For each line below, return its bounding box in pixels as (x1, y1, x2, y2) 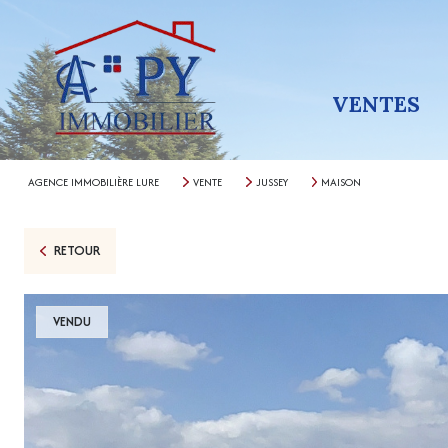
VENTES (332, 91, 420, 118)
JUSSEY (255, 174, 288, 190)
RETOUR (53, 241, 100, 260)
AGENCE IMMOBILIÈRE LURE (28, 174, 159, 190)
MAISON (321, 174, 362, 190)
